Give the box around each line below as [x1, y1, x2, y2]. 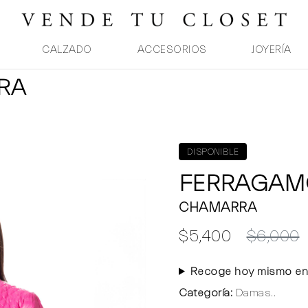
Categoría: [179, 287, 232, 299]
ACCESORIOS [137, 44, 207, 56]
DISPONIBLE [187, 146, 239, 157]
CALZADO [42, 44, 92, 56]
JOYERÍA [252, 44, 291, 56]
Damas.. [232, 287, 276, 299]
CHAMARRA [179, 199, 256, 215]
